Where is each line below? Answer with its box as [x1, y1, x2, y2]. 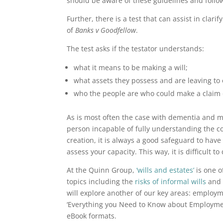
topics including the [67, 177, 135, 186]
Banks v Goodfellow [75, 25, 136, 35]
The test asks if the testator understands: [67, 44, 205, 53]
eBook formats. [67, 211, 117, 221]
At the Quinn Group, [67, 165, 135, 175]
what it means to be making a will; [74, 63, 188, 72]
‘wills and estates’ [134, 165, 195, 175]
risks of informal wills [135, 177, 207, 186]
